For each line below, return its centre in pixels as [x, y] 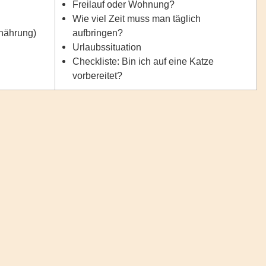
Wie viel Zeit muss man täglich [137, 18]
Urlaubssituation [107, 47]
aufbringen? [98, 33]
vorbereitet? [98, 75]
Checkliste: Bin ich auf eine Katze [143, 61]
